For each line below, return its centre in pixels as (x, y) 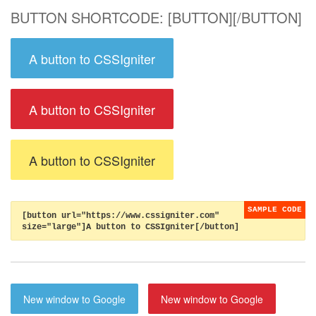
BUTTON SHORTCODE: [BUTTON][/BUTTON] (156, 17)
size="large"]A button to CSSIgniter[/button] (130, 227)
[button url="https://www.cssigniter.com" (121, 216)
